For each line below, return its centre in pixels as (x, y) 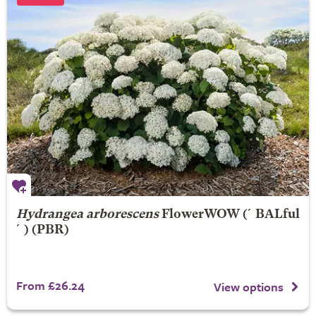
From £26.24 (50, 285)
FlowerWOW (200, 215)
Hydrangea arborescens (87, 215)
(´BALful (269, 215)
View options (249, 286)
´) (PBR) (42, 230)
